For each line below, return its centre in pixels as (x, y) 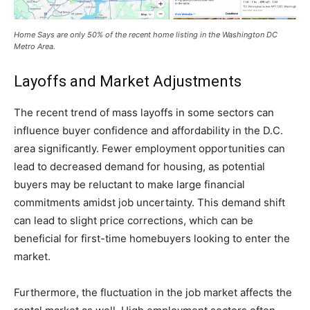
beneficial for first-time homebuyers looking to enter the (152, 239)
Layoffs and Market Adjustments (128, 82)
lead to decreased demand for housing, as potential (139, 167)
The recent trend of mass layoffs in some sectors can (144, 113)
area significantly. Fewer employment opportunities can (149, 149)
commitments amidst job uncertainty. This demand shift (149, 203)
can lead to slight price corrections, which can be (134, 221)
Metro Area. (35, 47)
